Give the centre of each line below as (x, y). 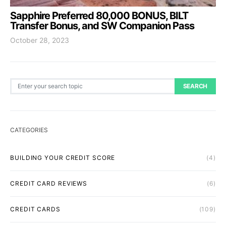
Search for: (28, 83)
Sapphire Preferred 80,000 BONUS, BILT (99, 15)
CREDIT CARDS (35, 209)
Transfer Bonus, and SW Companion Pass (102, 25)
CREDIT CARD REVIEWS (49, 183)
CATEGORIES (29, 130)
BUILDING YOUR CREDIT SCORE (63, 157)
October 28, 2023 (40, 40)
